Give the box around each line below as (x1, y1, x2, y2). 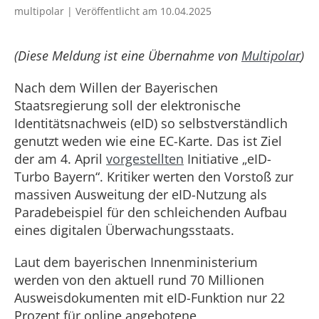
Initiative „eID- (184, 150, 271, 167)
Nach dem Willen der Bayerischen (14, 79, 218, 96)
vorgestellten (106, 150, 184, 167)
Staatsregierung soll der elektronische (14, 97, 241, 114)
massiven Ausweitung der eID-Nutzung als (14, 186, 267, 203)
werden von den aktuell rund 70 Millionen (14, 271, 264, 288)
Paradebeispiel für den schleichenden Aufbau (14, 204, 287, 221)
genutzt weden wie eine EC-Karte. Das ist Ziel (14, 132, 282, 150)
